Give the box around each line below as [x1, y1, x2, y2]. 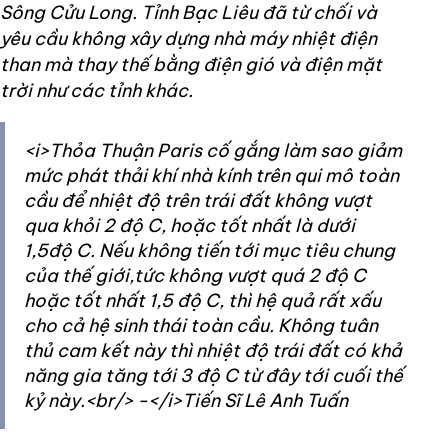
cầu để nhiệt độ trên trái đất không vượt [24, 188, 372, 212]
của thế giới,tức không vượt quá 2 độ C [24, 263, 366, 287]
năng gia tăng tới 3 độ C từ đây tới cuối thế [24, 363, 403, 387]
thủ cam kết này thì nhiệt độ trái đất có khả [24, 338, 402, 362]
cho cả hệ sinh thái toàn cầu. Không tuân [24, 313, 378, 337]
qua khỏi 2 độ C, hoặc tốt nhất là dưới [24, 213, 355, 237]
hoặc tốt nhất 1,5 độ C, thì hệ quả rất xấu [24, 288, 381, 312]
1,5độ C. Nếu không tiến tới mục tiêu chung [24, 238, 395, 262]
